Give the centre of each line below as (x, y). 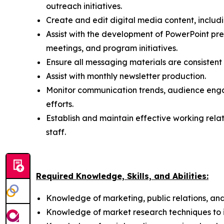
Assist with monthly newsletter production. (126, 76)
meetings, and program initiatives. (112, 48)
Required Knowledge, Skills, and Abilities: (122, 176)
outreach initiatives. (84, 6)
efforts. (60, 104)
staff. (56, 132)
